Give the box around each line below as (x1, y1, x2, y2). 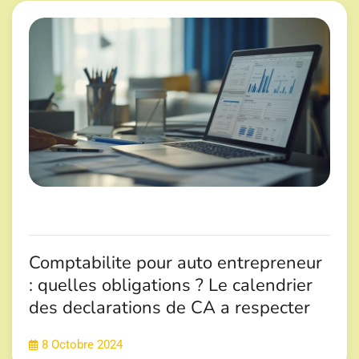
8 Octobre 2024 (42, 337, 123, 352)
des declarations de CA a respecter (29, 295, 310, 320)
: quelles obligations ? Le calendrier (29, 272, 313, 297)
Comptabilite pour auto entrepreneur (29, 250, 322, 275)
